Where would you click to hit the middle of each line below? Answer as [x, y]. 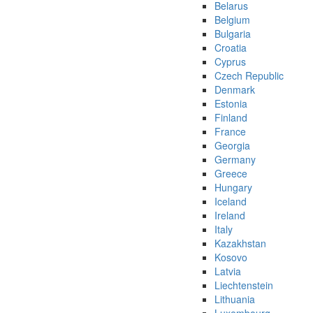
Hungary [233, 188]
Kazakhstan [240, 243]
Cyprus [230, 62]
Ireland [230, 216]
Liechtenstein [244, 285]
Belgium [232, 20]
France [230, 132]
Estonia [231, 104]
